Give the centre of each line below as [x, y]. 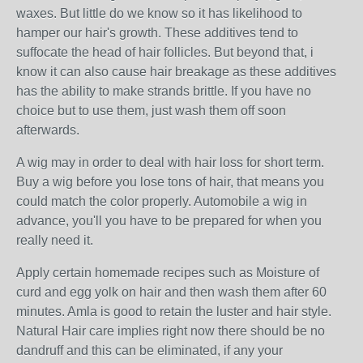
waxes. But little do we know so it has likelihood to [159, 13]
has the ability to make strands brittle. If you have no [164, 91]
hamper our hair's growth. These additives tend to [157, 33]
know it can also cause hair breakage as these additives [176, 72]
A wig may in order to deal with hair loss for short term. [170, 162]
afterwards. [48, 130]
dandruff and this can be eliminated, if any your [149, 350]
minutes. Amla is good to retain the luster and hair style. [174, 312]
